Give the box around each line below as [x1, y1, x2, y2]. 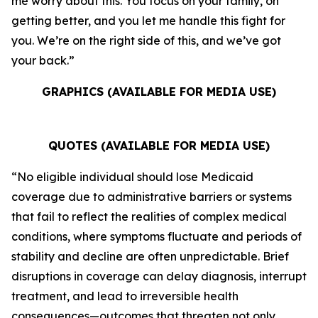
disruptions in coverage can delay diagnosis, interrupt [11, 269, 307, 283]
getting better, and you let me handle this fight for [11, 13, 285, 28]
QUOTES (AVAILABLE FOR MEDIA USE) [48, 138, 270, 153]
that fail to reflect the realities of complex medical [11, 209, 287, 224]
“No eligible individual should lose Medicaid [11, 170, 253, 184]
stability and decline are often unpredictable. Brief [11, 249, 289, 263]
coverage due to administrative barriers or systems [11, 190, 292, 204]
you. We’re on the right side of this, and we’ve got [11, 33, 281, 48]
